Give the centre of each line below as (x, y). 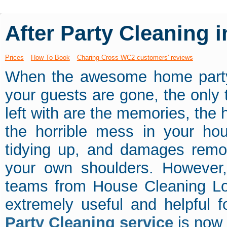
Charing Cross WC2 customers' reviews (135, 58)
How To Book (50, 58)
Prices (14, 58)
